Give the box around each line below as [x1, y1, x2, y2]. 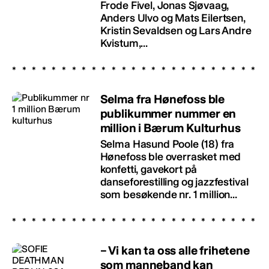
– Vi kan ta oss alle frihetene [100, 243, 250, 258]
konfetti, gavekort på [100, 162, 198, 176]
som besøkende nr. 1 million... [100, 187, 237, 201]
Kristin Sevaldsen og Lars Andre [100, 23, 252, 37]
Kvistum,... [100, 36, 148, 50]
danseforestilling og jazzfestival [100, 175, 249, 189]
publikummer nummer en [100, 106, 237, 121]
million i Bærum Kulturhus [100, 120, 241, 135]
